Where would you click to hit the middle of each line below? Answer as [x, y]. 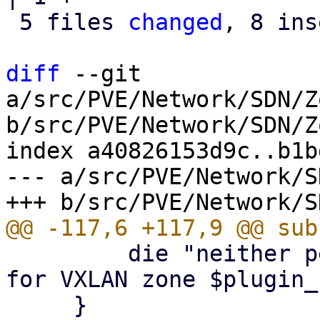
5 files [74, 22]
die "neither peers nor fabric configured [67, 254]
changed [175, 22]
